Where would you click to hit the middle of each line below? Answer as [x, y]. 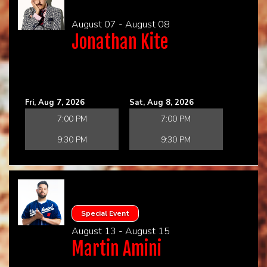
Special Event [105, 213]
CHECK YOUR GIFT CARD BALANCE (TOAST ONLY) [99, 31]
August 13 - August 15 [120, 231]
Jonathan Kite [119, 42]
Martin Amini [116, 249]
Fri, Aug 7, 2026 [55, 102]
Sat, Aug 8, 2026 [161, 102]
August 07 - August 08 [120, 24]
